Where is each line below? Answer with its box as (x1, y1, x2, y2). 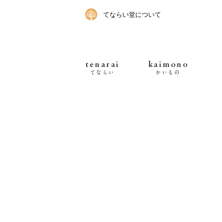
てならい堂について (103, 11, 161, 18)
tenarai (85, 60, 120, 69)
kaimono (148, 60, 188, 69)
